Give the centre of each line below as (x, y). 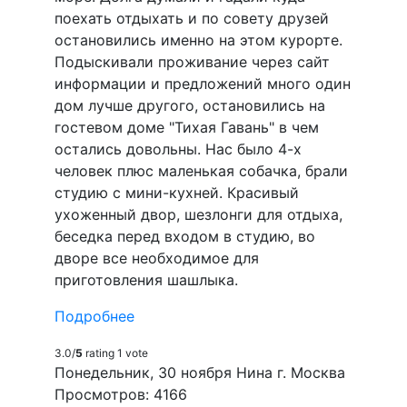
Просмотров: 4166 (121, 394)
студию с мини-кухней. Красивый (177, 192)
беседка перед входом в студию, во (185, 236)
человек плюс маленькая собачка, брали (201, 170)
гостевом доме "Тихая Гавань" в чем (187, 127)
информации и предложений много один (203, 83)
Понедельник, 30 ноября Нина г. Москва (200, 372)
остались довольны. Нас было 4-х (178, 149)
